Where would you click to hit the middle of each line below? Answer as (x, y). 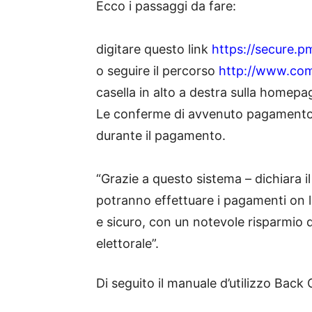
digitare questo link (154, 49)
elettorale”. (127, 244)
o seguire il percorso (157, 71)
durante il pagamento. (161, 136)
